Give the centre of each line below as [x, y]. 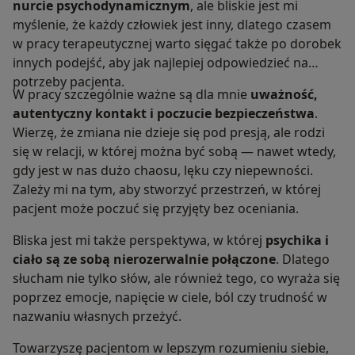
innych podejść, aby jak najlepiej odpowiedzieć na [160, 63]
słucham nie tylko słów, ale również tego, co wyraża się [176, 279]
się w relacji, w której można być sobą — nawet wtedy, [174, 152]
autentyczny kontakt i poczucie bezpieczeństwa [164, 114]
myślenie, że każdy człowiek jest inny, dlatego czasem [172, 25]
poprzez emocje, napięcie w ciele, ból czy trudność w [170, 298]
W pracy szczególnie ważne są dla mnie [132, 95]
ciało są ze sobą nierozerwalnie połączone [144, 260]
